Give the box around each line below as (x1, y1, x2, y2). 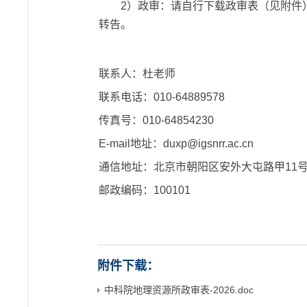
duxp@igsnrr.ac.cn (163, 138, 254, 149)
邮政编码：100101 (99, 184, 191, 196)
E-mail (99, 138, 130, 149)
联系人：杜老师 (99, 68, 175, 79)
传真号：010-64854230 (99, 114, 214, 126)
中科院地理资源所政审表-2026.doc (104, 284, 254, 295)
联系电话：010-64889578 (99, 91, 225, 103)
